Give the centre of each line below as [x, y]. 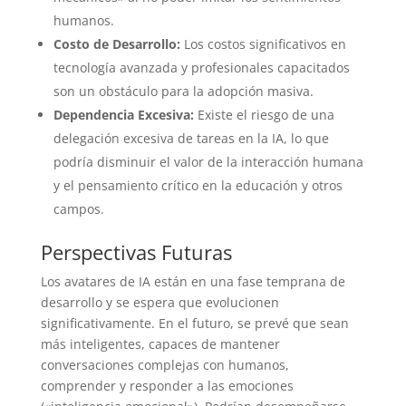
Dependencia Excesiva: [123, 115]
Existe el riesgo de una [264, 115]
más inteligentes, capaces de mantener [160, 344]
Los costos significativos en [263, 44]
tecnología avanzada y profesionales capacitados [201, 68]
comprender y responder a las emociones [167, 386]
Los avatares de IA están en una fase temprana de [193, 282]
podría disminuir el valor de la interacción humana [208, 162]
